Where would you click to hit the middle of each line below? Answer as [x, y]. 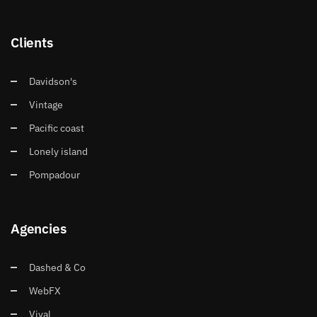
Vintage [46, 104]
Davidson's [53, 81]
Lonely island [59, 151]
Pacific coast [57, 128]
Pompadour [55, 174]
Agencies [39, 228]
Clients [32, 42]
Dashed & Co [58, 267]
